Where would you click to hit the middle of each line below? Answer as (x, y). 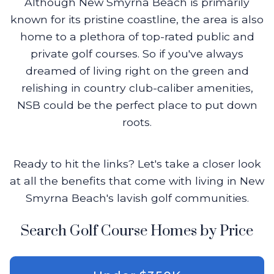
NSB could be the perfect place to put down (137, 105)
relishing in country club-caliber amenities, (137, 88)
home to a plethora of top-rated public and (137, 36)
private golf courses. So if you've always (137, 54)
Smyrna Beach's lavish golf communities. (137, 198)
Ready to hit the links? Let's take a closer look (137, 164)
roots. (137, 122)
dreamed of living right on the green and (137, 71)
